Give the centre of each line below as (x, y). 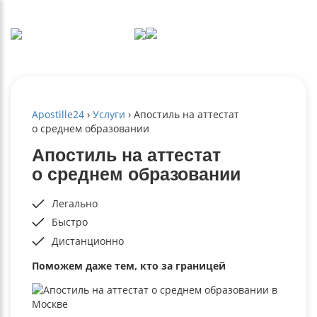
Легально (75, 203)
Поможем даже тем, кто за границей (129, 265)
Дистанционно (88, 241)
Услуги (109, 114)
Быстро (70, 222)
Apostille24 (58, 114)
